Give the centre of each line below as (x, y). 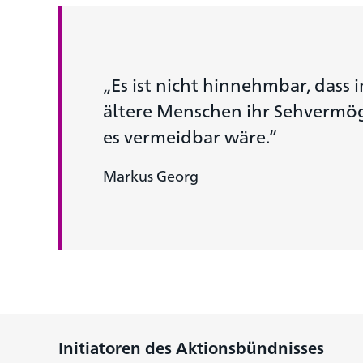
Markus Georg (151, 175)
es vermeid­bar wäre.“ (190, 135)
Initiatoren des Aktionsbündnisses (191, 348)
